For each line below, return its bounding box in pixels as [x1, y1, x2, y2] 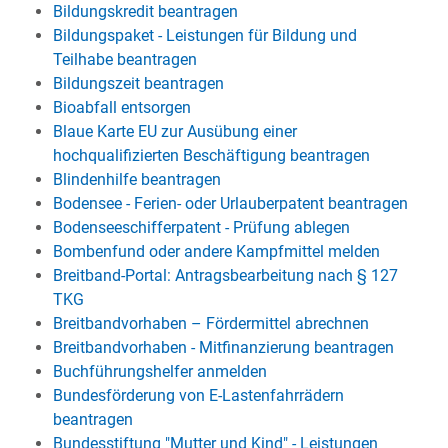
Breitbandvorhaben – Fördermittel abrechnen [52, 314, 369, 333]
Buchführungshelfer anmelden [52, 362, 267, 381]
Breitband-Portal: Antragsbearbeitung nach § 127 [52, 266, 398, 285]
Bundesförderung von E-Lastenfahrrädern [52, 386, 344, 405]
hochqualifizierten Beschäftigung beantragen [52, 146, 370, 165]
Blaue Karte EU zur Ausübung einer [52, 122, 297, 141]
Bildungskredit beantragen [52, 2, 238, 21]
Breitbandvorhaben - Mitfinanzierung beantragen [52, 338, 394, 357]
